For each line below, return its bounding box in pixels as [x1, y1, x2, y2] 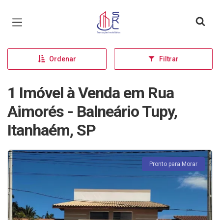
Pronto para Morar [149, 161, 197, 167]
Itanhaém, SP [7, 121, 96, 139]
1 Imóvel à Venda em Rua [7, 83, 174, 102]
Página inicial [93, 9, 150, 21]
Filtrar [159, 55, 179, 63]
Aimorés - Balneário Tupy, [7, 102, 177, 121]
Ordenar [49, 55, 76, 63]
